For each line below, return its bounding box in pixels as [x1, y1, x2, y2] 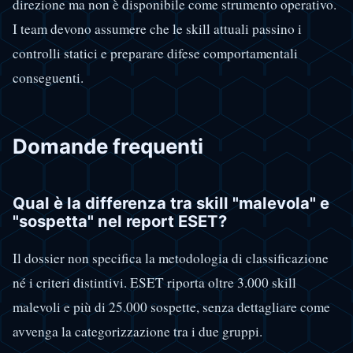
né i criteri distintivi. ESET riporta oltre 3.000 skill [13, 273, 296, 292]
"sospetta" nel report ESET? [13, 210, 227, 231]
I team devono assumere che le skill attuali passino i [13, 20, 302, 39]
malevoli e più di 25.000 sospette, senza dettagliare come [13, 298, 330, 317]
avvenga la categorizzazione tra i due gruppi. [13, 322, 262, 341]
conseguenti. [13, 69, 84, 87]
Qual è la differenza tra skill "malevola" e [13, 192, 329, 213]
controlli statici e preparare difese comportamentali [13, 44, 298, 63]
